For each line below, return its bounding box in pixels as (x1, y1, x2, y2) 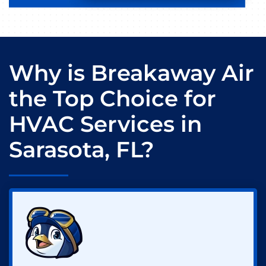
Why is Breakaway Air (9, 60, 254, 87)
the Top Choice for (9, 85, 216, 112)
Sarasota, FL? (9, 137, 154, 163)
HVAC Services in (9, 111, 202, 138)
